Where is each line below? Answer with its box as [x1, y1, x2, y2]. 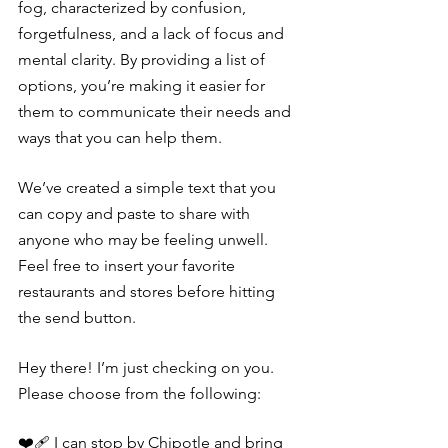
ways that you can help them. [18, 128, 222, 148]
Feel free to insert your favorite [18, 256, 239, 276]
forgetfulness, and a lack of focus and [18, 24, 288, 44]
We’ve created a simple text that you [18, 178, 280, 198]
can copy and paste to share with [18, 204, 254, 224]
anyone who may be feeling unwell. [18, 230, 272, 250]
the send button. [18, 308, 136, 328]
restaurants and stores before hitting [18, 282, 279, 302]
